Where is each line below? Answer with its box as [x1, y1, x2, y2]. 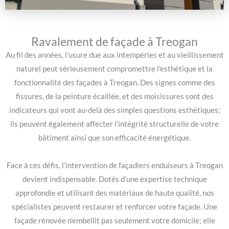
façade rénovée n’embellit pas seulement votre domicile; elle [14, 216, 215, 225]
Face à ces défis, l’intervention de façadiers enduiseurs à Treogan [6, 161, 223, 170]
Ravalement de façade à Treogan [31, 34, 198, 49]
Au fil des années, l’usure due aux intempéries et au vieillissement [5, 51, 224, 60]
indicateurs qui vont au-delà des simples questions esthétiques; [9, 106, 220, 115]
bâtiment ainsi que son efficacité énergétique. [38, 133, 191, 143]
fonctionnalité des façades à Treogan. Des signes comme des [14, 78, 215, 87]
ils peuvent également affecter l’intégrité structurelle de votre [10, 120, 219, 129]
